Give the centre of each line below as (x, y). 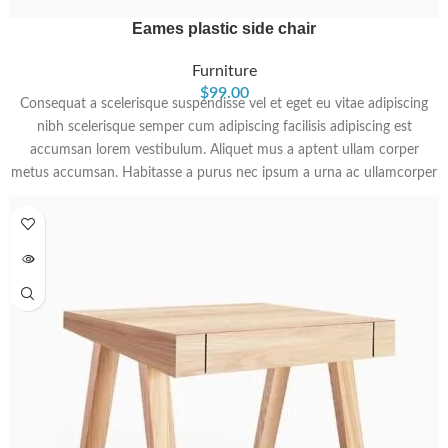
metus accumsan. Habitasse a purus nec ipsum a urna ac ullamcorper (224, 173)
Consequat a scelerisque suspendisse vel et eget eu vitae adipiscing (224, 104)
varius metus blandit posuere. (224, 196)
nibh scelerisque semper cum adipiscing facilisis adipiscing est (224, 127)
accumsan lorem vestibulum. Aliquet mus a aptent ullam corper (224, 150)
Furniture (224, 71)
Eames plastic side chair (224, 29)
